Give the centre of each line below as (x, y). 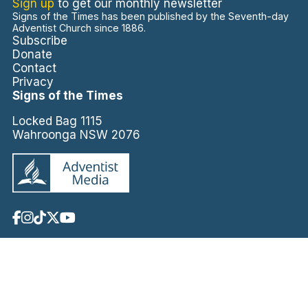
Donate (32, 55)
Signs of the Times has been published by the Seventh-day (150, 16)
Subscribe (40, 41)
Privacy (33, 82)
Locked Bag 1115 (57, 121)
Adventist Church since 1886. (79, 28)
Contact (34, 68)
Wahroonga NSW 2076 (76, 135)
